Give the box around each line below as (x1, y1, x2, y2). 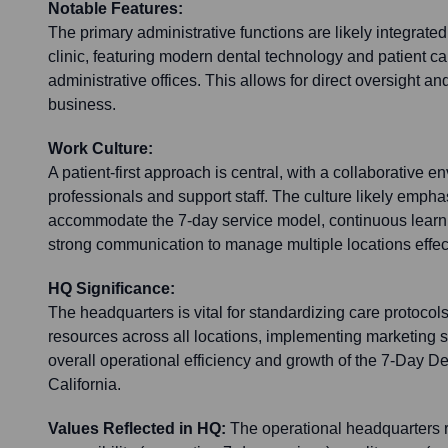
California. (48, 376, 121, 394)
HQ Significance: (48, 280, 175, 298)
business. (48, 96, 116, 114)
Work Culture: (48, 140, 153, 158)
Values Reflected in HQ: (48, 420, 226, 438)
